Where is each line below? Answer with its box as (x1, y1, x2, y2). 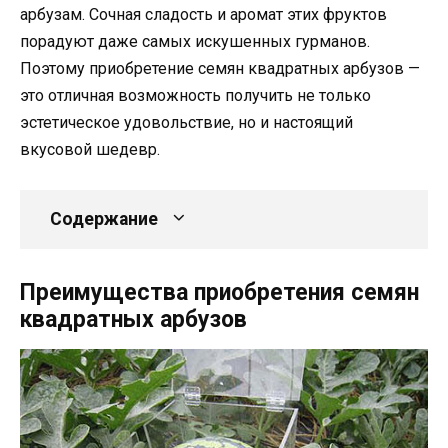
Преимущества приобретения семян (20, 278, 419, 306)
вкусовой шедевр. (20, 139, 160, 159)
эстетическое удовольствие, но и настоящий (20, 112, 353, 132)
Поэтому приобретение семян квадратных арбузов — (20, 58, 420, 78)
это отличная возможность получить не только (20, 85, 371, 105)
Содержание (50, 208, 158, 229)
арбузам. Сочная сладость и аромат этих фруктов (20, 4, 387, 24)
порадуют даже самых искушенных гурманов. (20, 31, 370, 51)
